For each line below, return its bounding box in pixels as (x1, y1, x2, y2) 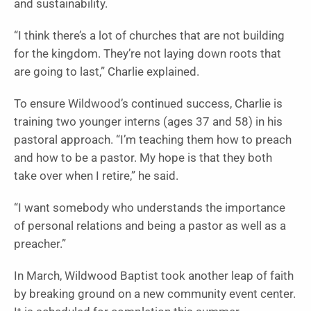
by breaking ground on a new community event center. (14, 287, 296, 301)
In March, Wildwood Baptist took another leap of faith (14, 269, 294, 283)
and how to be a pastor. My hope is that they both (14, 151, 272, 165)
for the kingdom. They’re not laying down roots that (14, 47, 281, 60)
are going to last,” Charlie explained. (14, 65, 199, 78)
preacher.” (14, 237, 66, 251)
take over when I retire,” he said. (14, 169, 178, 183)
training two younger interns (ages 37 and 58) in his (14, 115, 283, 128)
